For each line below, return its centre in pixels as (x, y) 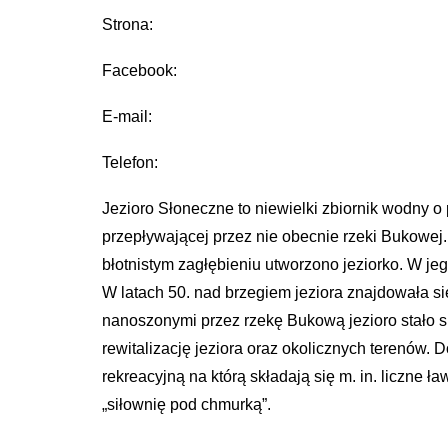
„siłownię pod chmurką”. (186, 404)
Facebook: (139, 70)
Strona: (127, 24)
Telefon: (130, 162)
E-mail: (127, 116)
